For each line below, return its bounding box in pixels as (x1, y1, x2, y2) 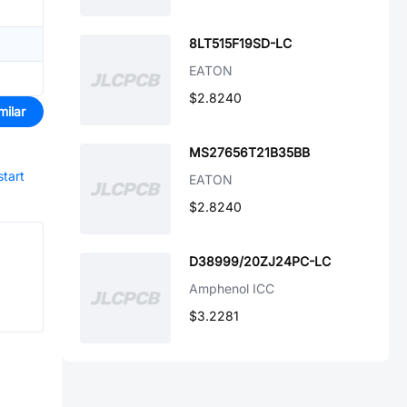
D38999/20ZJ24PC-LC (189, 253, 331, 269)
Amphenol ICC (189, 281, 274, 296)
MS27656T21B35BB (189, 144, 310, 160)
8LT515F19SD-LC (189, 35, 292, 51)
